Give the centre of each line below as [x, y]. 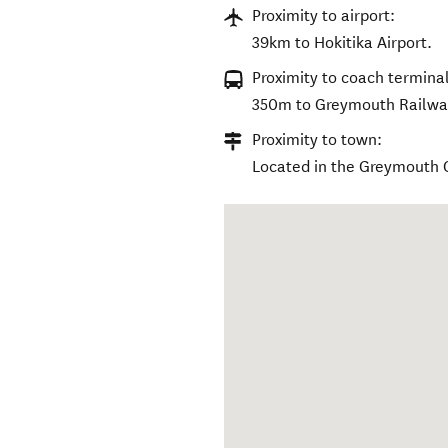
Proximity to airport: [324, 16]
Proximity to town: [317, 140]
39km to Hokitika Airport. [342, 43]
